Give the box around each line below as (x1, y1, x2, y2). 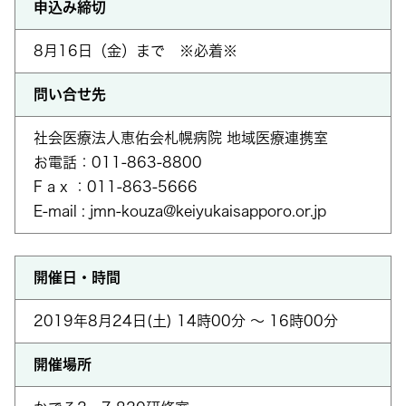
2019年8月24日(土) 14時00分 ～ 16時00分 (34, 314, 338, 328)
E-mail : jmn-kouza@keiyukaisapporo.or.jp (34, 204, 326, 218)
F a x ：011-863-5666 (34, 179, 198, 194)
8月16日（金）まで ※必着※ (34, 43, 237, 58)
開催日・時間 (34, 270, 121, 285)
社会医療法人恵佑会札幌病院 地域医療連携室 (34, 130, 328, 145)
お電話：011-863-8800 (34, 155, 202, 169)
